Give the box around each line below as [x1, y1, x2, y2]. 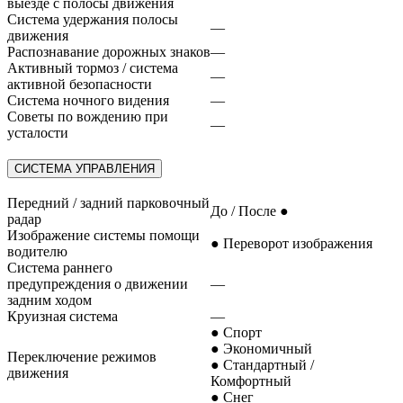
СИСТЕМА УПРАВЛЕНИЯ [14, 162, 155, 176]
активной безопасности [7, 76, 152, 92]
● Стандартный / [210, 357, 314, 373]
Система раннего [7, 260, 112, 276]
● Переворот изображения [210, 236, 372, 252]
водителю [7, 244, 67, 260]
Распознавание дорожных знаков [7, 43, 210, 59]
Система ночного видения [7, 92, 169, 108]
